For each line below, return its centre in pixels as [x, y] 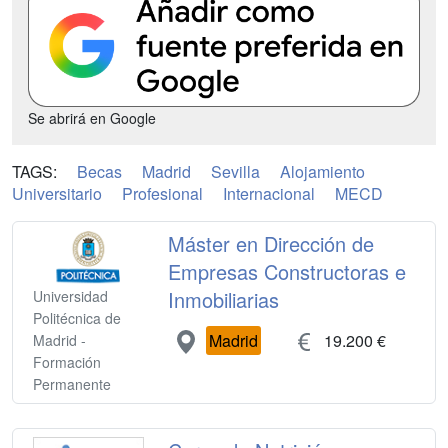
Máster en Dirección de [271, 243]
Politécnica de [77, 318]
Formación [67, 362]
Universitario [57, 193]
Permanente [72, 384]
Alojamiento [322, 171]
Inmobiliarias [224, 299]
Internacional [269, 193]
